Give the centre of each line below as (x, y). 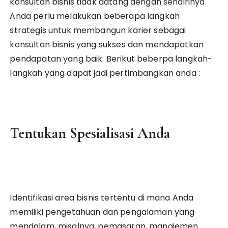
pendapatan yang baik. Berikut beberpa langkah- (111, 59)
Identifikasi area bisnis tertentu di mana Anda (102, 198)
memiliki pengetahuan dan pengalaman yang (102, 212)
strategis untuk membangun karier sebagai (98, 30)
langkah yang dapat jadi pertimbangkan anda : (105, 73)
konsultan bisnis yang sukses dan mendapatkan (107, 45)
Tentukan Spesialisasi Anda (90, 133)
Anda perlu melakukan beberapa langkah (95, 16)
